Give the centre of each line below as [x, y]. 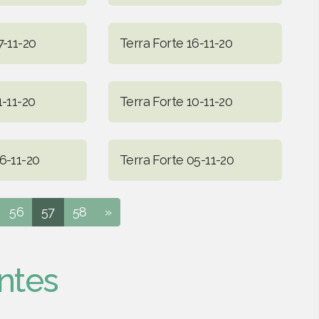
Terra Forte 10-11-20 [176, 101]
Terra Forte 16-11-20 [176, 43]
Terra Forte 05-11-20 [177, 159]
